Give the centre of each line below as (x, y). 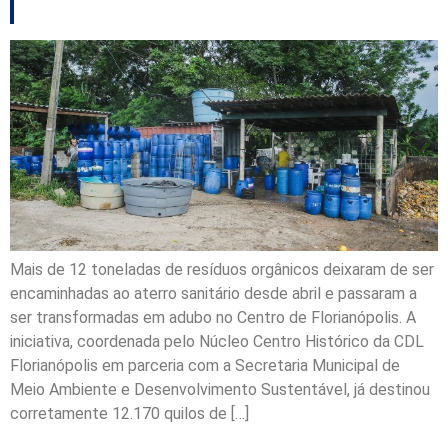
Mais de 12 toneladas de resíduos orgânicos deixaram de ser (222, 270)
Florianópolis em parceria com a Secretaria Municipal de (205, 366)
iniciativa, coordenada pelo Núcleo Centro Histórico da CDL (217, 342)
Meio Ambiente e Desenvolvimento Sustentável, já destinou (220, 390)
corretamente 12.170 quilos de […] (129, 414)
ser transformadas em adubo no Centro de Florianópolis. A (213, 318)
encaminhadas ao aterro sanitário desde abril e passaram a (213, 294)
